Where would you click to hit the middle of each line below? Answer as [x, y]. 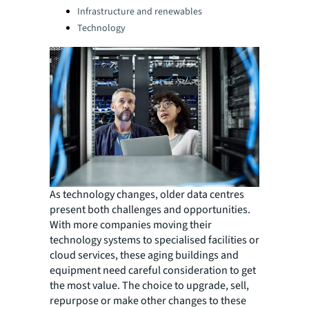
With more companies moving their [131, 225]
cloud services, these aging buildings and [144, 255]
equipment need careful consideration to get [153, 270]
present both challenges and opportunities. [150, 209]
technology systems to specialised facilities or [154, 240]
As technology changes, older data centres [147, 194]
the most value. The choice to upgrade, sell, [149, 285]
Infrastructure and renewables [140, 12]
